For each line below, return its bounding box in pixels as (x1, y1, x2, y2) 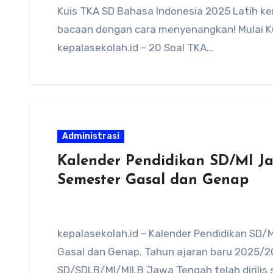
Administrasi (62, 131, 119, 141)
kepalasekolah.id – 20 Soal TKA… (57, 41, 213, 54)
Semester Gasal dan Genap (57, 173, 249, 188)
